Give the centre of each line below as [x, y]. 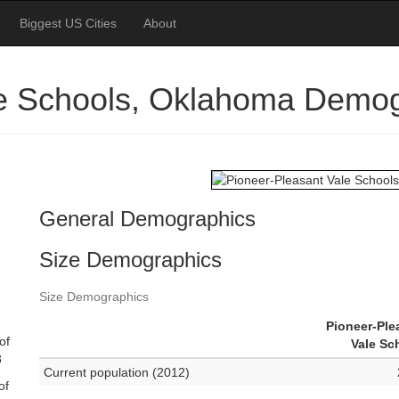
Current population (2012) [117, 373]
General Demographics [147, 219]
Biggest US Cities [68, 23]
